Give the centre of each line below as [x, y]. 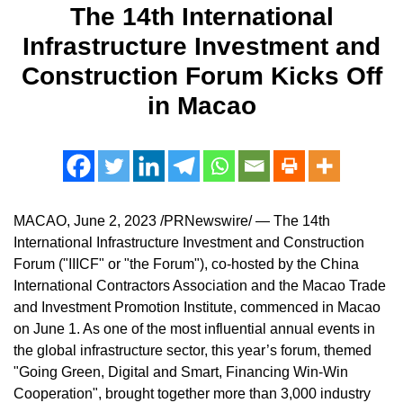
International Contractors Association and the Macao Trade [200, 286]
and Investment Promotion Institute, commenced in [175, 307]
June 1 [55, 329]
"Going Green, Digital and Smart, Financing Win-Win [181, 372]
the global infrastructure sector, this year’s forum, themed [193, 350]
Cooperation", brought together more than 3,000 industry [192, 394]
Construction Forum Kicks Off [201, 76]
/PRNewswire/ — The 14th [243, 221]
